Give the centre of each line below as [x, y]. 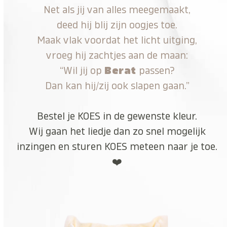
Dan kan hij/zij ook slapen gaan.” [117, 86]
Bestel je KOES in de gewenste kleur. [117, 116]
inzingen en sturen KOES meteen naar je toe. [117, 146]
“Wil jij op [82, 70]
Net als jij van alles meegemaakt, [117, 10]
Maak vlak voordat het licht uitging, [117, 40]
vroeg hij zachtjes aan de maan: [117, 55]
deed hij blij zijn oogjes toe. [117, 25]
